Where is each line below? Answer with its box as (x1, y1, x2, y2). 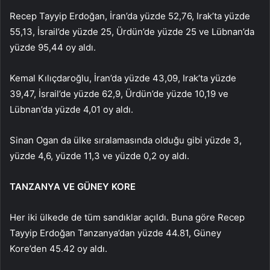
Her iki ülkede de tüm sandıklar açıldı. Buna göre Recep (10, 211, 245, 223)
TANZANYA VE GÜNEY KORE (10, 180, 136, 192)
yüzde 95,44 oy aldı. (10, 41, 96, 53)
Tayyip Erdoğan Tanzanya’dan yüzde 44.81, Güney (10, 227, 221, 239)
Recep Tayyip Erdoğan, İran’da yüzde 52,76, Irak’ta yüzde (10, 10, 250, 22)
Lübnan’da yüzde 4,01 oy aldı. (10, 103, 133, 115)
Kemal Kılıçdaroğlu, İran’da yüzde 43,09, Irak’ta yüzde (10, 72, 236, 84)
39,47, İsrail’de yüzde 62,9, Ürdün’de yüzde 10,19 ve (10, 87, 228, 99)
